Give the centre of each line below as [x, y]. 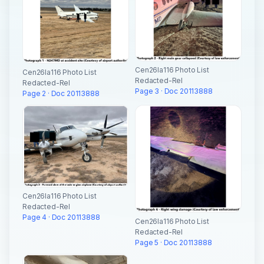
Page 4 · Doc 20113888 [61, 217]
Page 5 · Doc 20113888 [174, 242]
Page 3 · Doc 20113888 [174, 91]
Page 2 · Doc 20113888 [61, 93]
